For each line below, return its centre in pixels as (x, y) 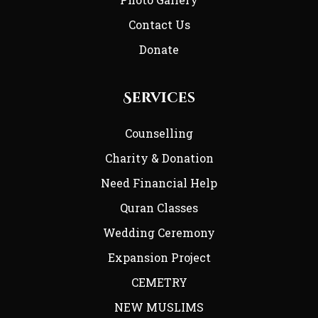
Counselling (159, 133)
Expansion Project (159, 257)
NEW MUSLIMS (159, 307)
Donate (159, 49)
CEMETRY (159, 282)
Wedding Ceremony (159, 232)
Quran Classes (159, 207)
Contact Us (159, 24)
